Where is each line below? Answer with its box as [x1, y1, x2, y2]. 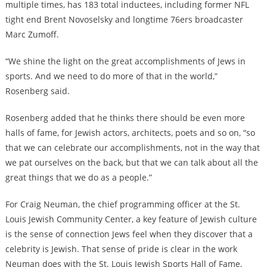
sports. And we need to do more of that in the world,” [5, 70, 218, 82]
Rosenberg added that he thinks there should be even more [5, 112, 245, 124]
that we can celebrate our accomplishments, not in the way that [5, 142, 260, 154]
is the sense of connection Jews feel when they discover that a [5, 228, 253, 240]
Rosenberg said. [5, 85, 70, 97]
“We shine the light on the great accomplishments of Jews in [5, 55, 246, 67]
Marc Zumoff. [5, 29, 59, 41]
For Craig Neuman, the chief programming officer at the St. [5, 198, 240, 210]
